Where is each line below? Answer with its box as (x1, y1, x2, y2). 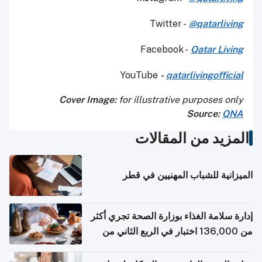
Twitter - (150, 18, 189, 29)
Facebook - (140, 43, 191, 55)
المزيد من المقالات (135, 129, 249, 147)
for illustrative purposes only (116, 94, 243, 105)
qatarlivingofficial (166, 69, 243, 81)
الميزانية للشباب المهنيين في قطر (123, 169, 253, 181)
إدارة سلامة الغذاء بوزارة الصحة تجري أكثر (91, 210, 253, 222)
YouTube (120, 69, 160, 81)
